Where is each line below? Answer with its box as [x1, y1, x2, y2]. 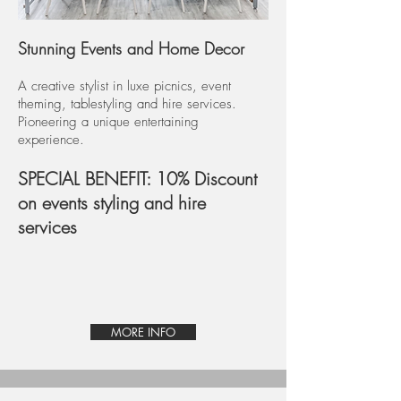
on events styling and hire [18, 191, 206, 215]
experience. [18, 131, 84, 149]
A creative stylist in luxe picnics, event [18, 77, 231, 95]
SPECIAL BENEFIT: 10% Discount [18, 166, 257, 191]
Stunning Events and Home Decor [18, 38, 244, 59]
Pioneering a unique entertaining [18, 113, 199, 131]
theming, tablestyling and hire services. [18, 95, 236, 113]
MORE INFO [111, 324, 175, 340]
